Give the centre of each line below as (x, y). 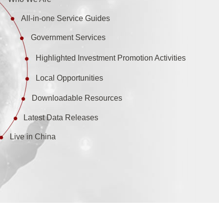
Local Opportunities (69, 78)
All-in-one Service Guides (66, 18)
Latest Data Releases (61, 118)
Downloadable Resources (77, 98)
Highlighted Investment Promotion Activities (111, 58)
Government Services (68, 37)
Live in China (33, 137)
